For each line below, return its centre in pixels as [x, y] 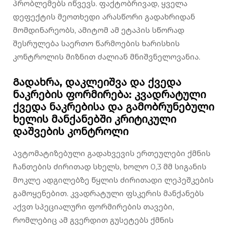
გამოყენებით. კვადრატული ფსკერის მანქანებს [108, 194]
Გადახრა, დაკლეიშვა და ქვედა [97, 82]
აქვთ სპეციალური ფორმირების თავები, [93, 207]
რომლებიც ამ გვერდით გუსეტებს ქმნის [93, 220]
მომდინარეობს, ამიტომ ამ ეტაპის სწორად [99, 30]
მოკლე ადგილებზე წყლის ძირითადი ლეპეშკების [113, 180]
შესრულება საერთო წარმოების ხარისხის [96, 44]
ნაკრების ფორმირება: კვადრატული [109, 95]
